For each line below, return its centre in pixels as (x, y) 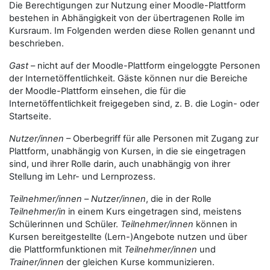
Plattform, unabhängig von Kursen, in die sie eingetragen (127, 151)
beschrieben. (36, 43)
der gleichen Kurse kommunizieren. (139, 262)
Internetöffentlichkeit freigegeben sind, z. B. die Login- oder (134, 104)
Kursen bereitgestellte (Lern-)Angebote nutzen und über (128, 237)
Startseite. (30, 116)
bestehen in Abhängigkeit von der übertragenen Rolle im (127, 18)
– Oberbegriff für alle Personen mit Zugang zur (161, 139)
